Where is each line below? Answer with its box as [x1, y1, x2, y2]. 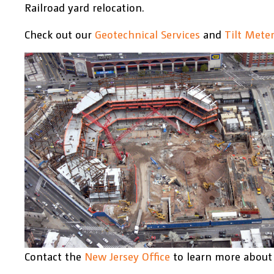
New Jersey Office [84, 249, 170, 264]
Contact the [24, 249, 84, 264]
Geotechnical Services [95, 27, 200, 41]
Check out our [24, 27, 95, 41]
